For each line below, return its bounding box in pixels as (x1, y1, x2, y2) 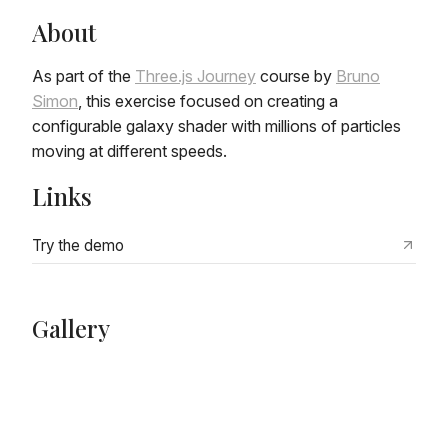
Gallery (32, 311, 110, 344)
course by (256, 65, 336, 86)
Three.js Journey (135, 65, 256, 86)
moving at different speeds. (32, 140, 227, 161)
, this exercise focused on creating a (78, 90, 338, 111)
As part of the (32, 65, 135, 86)
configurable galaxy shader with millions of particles (32, 115, 401, 136)
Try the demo (32, 235, 124, 255)
